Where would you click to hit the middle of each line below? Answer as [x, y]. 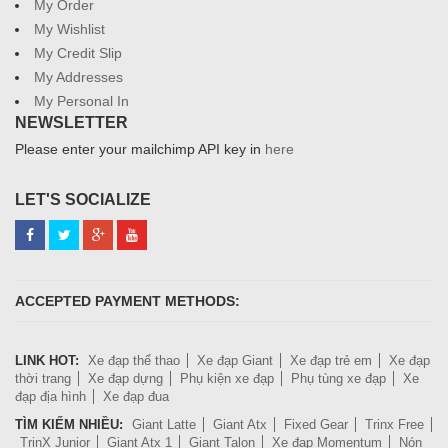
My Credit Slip [78, 53]
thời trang [43, 378]
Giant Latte [164, 424]
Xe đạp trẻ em [331, 360]
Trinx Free [394, 424]
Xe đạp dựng [125, 378]
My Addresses [78, 77]
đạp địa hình [50, 396]
